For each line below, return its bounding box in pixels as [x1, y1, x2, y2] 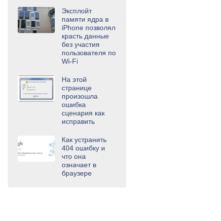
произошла [62, 92, 98, 100]
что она [62, 152, 86, 160]
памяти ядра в [62, 15, 109, 23]
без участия [62, 40, 100, 48]
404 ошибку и [62, 144, 105, 152]
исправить [62, 117, 95, 125]
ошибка [62, 101, 86, 109]
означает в [62, 161, 96, 169]
